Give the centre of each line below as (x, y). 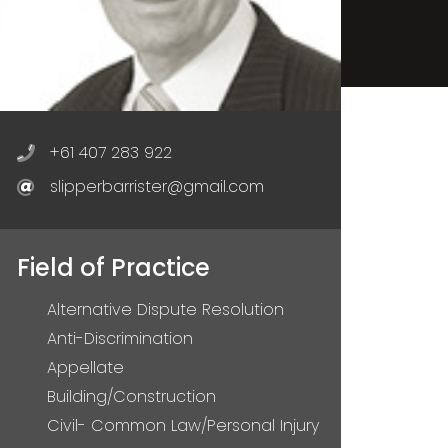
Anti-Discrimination (120, 339)
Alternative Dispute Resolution (165, 310)
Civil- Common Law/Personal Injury (183, 426)
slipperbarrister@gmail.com (157, 187)
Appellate (85, 368)
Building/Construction (131, 397)
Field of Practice (113, 268)
